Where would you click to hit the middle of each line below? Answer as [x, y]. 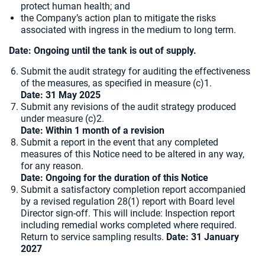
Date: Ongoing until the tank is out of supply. [103, 51]
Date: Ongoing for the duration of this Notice [114, 178]
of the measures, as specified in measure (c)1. [116, 83]
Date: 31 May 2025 [61, 95]
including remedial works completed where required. [129, 225]
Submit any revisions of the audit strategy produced [128, 107]
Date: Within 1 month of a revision [93, 130]
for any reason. [52, 166]
